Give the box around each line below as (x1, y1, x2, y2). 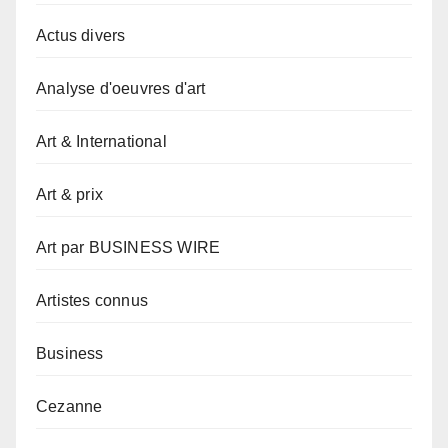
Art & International (36, 133, 167, 151)
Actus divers (36, 27, 126, 45)
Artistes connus (36, 292, 148, 310)
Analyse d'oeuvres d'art (36, 80, 206, 98)
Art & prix (36, 186, 103, 204)
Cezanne (36, 398, 103, 416)
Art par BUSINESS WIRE (36, 239, 221, 257)
